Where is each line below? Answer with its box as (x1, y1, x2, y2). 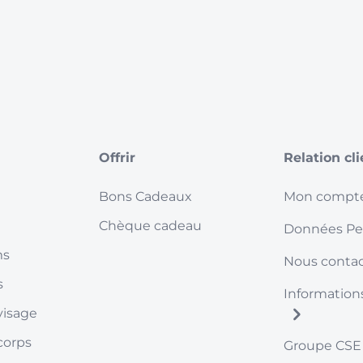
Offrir (98, 150, 135, 165)
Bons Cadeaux (98, 189, 192, 204)
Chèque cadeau (98, 218, 202, 233)
